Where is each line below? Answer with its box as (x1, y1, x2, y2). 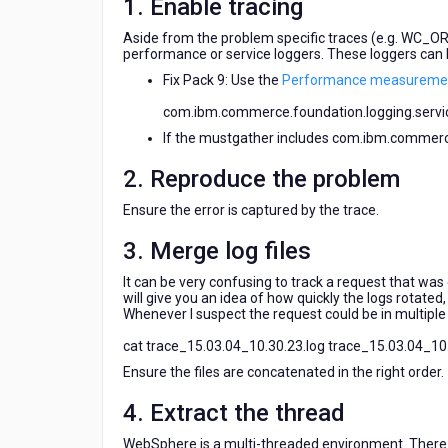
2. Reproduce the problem (123, 165, 400, 193)
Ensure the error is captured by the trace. (123, 202, 379, 218)
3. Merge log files (123, 237, 311, 265)
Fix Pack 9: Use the (163, 72, 282, 88)
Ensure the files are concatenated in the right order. (123, 364, 444, 380)
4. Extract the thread (123, 399, 345, 427)
